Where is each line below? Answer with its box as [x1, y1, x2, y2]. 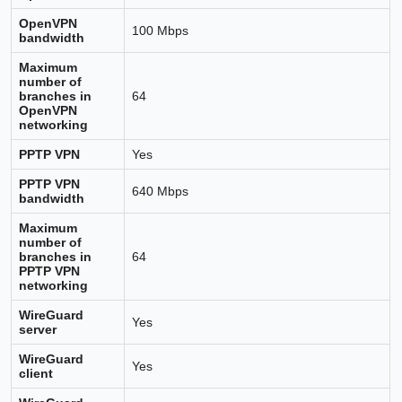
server [19, 321, 57, 336]
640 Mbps [132, 183, 189, 198]
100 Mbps [132, 22, 189, 38]
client [19, 365, 54, 380]
